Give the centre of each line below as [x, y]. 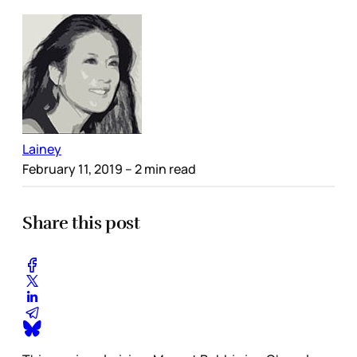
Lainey [42, 149]
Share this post [81, 222]
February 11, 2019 [73, 169]
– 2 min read [159, 169]
